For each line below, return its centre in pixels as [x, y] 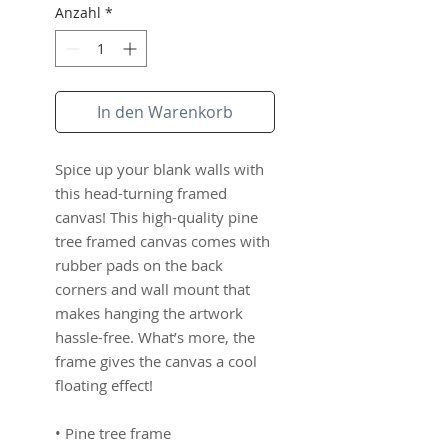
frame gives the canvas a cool [156, 361]
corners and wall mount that [152, 289]
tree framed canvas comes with [162, 241]
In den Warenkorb [165, 112]
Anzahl [78, 12]
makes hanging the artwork [149, 313]
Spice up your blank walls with [159, 169]
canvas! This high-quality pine [156, 217]
